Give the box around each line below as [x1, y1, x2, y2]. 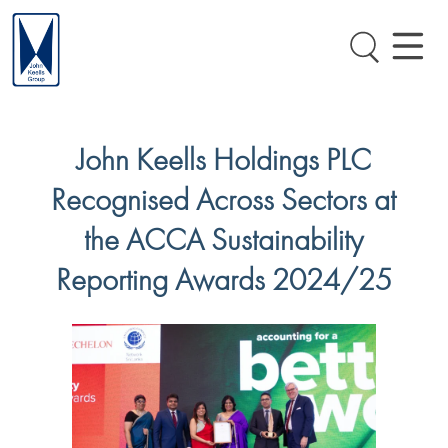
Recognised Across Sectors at [51, 178, 397, 219]
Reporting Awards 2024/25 [55, 258, 392, 299]
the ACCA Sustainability [84, 218, 364, 259]
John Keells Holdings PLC [76, 138, 371, 179]
